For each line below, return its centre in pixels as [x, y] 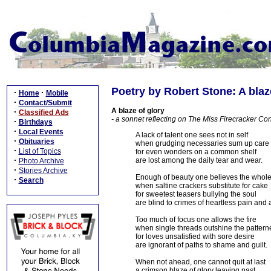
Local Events [41, 132]
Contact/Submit [45, 103]
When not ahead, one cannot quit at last [201, 262]
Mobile [57, 93]
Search [31, 180]
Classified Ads [44, 113]
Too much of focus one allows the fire [196, 220]
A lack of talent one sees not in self [192, 135]
